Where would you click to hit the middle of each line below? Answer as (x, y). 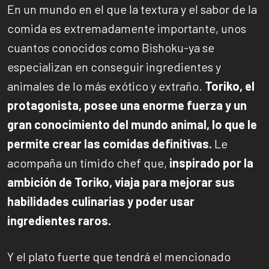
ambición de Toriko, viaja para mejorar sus (121, 182)
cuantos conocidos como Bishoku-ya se (111, 47)
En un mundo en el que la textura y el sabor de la (132, 9)
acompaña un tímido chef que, (88, 162)
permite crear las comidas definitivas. (111, 143)
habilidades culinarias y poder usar (101, 201)
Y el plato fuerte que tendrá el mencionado (119, 257)
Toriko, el (228, 86)
